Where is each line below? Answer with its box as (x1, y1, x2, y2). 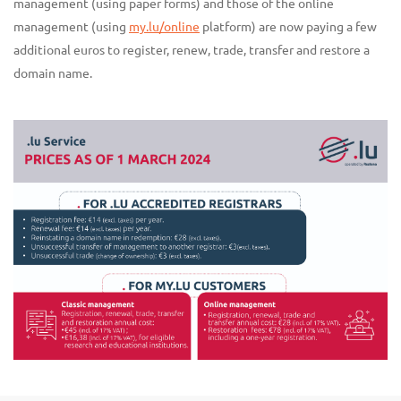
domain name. (13, 64, 92, 81)
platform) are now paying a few (200, 18, 377, 34)
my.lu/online (129, 18, 200, 34)
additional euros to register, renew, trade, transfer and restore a (13, 41, 370, 57)
